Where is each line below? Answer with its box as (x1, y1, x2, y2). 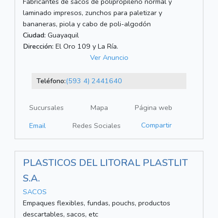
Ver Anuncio (90, 53, 128, 63)
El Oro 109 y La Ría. (54, 41, 118, 52)
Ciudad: (23, 30, 46, 40)
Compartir (141, 120, 172, 130)
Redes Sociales (73, 121, 121, 131)
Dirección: (23, 41, 54, 52)
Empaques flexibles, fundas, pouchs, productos (23, 198, 170, 208)
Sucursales (29, 103, 64, 113)
